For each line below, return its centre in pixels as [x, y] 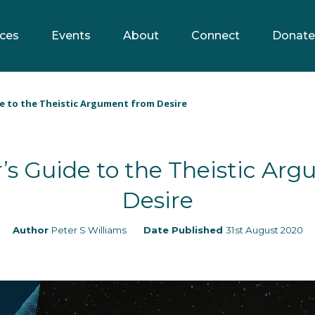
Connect [216, 36]
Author [32, 230]
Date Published [184, 230]
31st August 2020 [264, 230]
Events [71, 36]
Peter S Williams [89, 230]
